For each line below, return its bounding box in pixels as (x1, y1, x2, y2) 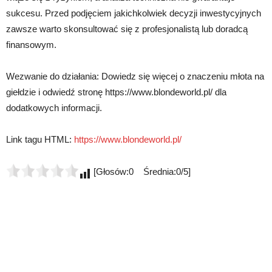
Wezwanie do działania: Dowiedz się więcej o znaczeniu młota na (6, 70, 264, 81)
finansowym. (6, 39, 56, 50)
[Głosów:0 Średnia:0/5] (91, 166, 191, 177)
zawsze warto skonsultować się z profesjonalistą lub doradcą (6, 23, 248, 34)
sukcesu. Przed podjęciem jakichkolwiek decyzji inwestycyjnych (6, 7, 261, 18)
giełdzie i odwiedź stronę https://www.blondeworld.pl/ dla (6, 86, 226, 97)
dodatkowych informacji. (6, 102, 102, 113)
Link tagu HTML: (6, 134, 74, 144)
